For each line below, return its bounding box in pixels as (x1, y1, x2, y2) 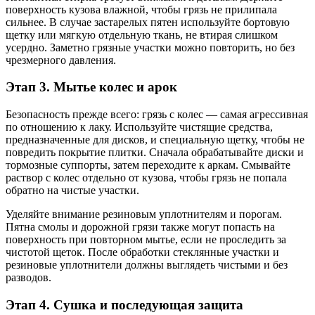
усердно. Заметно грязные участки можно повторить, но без (6, 41, 295, 53)
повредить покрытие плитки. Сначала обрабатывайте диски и (6, 146, 304, 159)
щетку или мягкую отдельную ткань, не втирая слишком (6, 28, 278, 41)
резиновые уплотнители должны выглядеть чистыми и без (6, 259, 288, 271)
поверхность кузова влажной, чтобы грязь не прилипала (6, 3, 277, 15)
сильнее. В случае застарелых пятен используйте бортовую (6, 15, 290, 28)
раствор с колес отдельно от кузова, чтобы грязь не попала (6, 172, 287, 184)
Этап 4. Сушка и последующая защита (6, 297, 243, 312)
